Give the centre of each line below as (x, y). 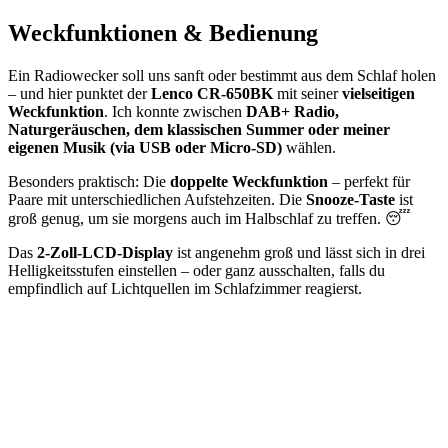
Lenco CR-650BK (212, 93)
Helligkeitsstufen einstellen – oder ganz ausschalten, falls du (196, 270)
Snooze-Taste (350, 199)
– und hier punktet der (79, 93)
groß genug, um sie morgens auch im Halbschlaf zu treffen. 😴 (209, 218)
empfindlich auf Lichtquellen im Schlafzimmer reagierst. (185, 288)
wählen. (309, 147)
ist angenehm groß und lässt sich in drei (299, 252)
